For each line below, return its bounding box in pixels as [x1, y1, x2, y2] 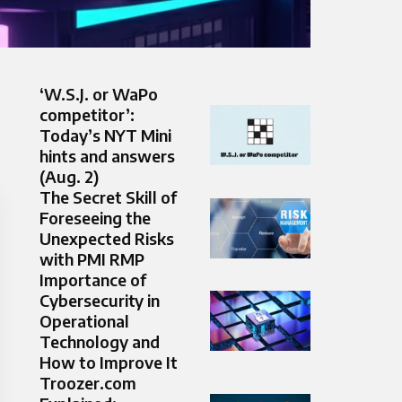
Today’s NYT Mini [39, 125, 171, 146]
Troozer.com [39, 372, 136, 394]
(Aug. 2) [39, 166, 99, 188]
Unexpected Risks [39, 228, 174, 249]
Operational [39, 310, 129, 332]
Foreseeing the [39, 207, 151, 229]
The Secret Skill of [39, 187, 177, 208]
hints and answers [39, 145, 175, 167]
